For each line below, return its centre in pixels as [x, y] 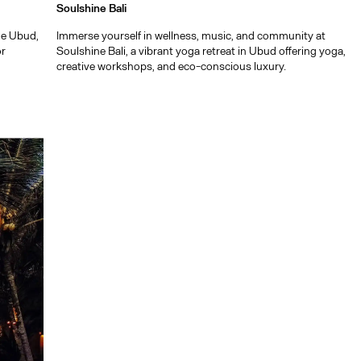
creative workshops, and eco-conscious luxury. [172, 66]
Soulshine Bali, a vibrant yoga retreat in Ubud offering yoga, [201, 51]
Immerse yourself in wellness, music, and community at [191, 35]
